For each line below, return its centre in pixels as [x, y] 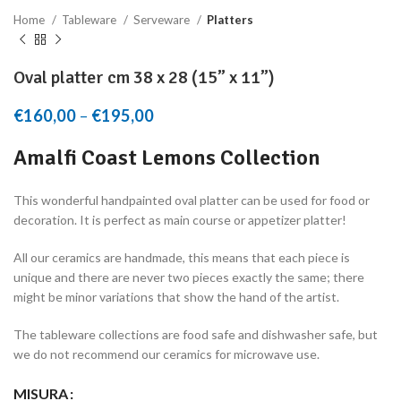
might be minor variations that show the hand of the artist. [176, 297]
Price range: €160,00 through [261, 115]
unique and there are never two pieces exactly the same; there [189, 277]
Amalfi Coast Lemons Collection [167, 158]
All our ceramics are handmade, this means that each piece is [182, 257]
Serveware [163, 20]
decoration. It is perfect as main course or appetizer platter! [180, 220]
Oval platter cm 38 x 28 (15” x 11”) [144, 77]
